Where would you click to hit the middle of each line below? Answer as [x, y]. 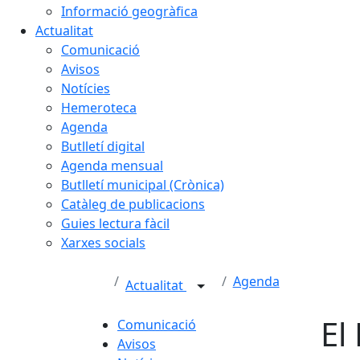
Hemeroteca [99, 107]
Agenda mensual [112, 165]
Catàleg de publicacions [133, 204]
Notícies [86, 88]
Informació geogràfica [129, 11]
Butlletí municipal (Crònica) [143, 184]
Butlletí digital [103, 146]
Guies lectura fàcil [115, 223]
